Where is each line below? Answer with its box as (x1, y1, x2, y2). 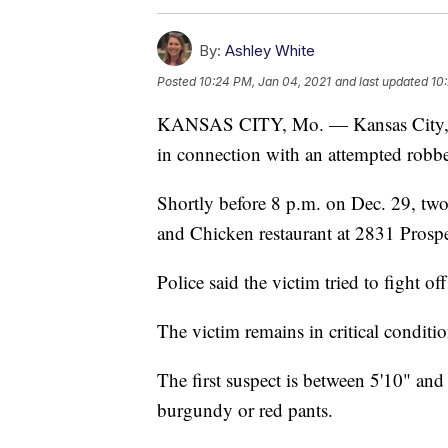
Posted (157, 73, 199, 89)
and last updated (335, 73, 428, 89)
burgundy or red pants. (157, 396, 333, 422)
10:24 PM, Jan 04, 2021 (199, 73, 331, 89)
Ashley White (225, 40, 315, 60)
